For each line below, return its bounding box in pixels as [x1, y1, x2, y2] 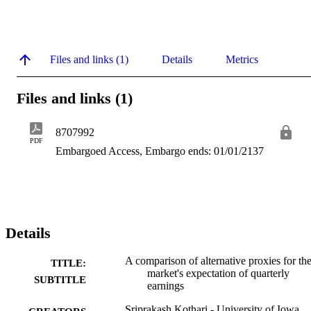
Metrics [226, 53, 258, 65]
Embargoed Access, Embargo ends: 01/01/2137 [56, 145, 264, 158]
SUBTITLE [34, 274, 86, 286]
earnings [147, 280, 184, 292]
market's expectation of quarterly [147, 267, 289, 280]
